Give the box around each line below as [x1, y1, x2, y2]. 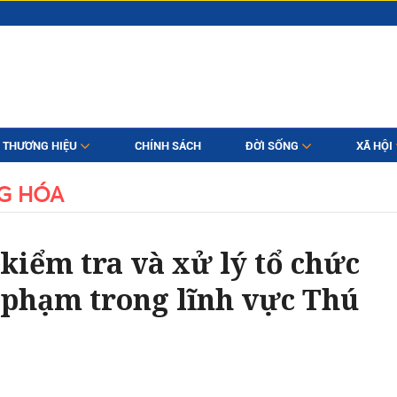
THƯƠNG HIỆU [2, 139, 80, 152]
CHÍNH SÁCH [134, 139, 201, 152]
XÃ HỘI [355, 139, 395, 152]
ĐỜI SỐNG [245, 139, 301, 152]
